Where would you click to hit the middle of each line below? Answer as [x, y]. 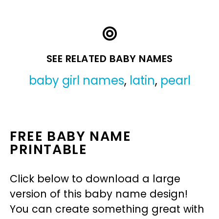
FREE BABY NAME [71, 136]
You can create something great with [107, 209]
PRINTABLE [49, 149]
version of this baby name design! [99, 194]
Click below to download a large [95, 178]
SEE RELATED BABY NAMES [109, 58]
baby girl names [76, 80]
